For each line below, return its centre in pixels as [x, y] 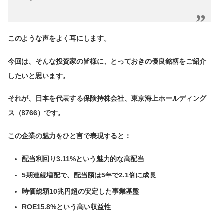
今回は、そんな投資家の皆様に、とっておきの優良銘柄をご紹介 [107, 61]
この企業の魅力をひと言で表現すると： [69, 136]
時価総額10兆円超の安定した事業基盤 [80, 191]
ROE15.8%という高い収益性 [66, 207]
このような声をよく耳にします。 [59, 38]
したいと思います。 [39, 76]
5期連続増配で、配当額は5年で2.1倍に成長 [89, 175]
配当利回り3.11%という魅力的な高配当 [83, 159]
